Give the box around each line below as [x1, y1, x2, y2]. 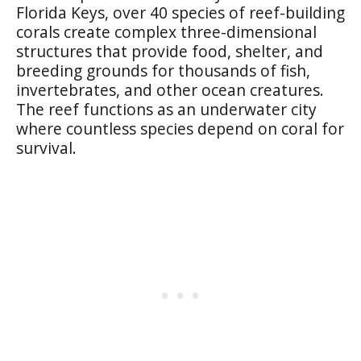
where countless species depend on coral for [16, 117, 344, 139]
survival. [16, 136, 77, 159]
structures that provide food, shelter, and [16, 39, 323, 62]
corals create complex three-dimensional [16, 20, 317, 43]
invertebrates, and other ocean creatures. [16, 78, 324, 101]
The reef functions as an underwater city [16, 98, 317, 120]
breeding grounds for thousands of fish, [16, 59, 310, 81]
